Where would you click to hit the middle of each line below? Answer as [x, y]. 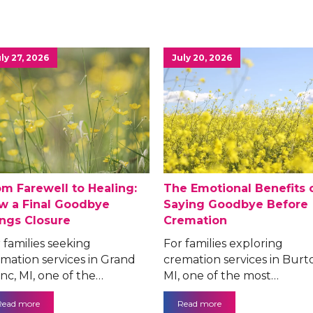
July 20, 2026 [202, 58]
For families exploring [223, 244]
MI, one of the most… [221, 276]
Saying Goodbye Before [236, 205]
